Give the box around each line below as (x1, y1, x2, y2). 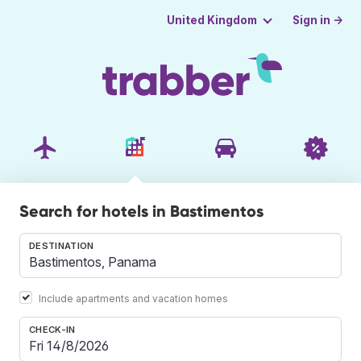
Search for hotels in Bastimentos (19, 201, 263, 221)
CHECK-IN (29, 323, 76, 335)
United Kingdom (166, 14, 257, 27)
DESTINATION (29, 239, 94, 251)
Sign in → (293, 13, 344, 27)
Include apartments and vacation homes (39, 292, 228, 305)
